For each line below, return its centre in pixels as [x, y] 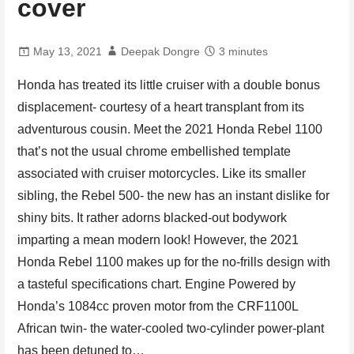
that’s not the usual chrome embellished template [154, 151]
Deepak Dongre [161, 51]
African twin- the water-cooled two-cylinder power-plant [171, 328]
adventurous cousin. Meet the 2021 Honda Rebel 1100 [170, 129]
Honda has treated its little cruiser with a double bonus [169, 85]
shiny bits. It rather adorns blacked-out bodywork [153, 217]
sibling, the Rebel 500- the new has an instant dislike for [174, 195]
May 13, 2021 [68, 51]
